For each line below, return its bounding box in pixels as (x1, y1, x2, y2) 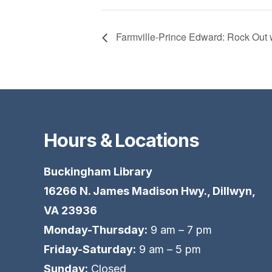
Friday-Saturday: (44, 242, 136, 256)
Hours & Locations (44, 128, 199, 151)
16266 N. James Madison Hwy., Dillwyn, (44, 184, 255, 197)
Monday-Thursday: (44, 223, 148, 236)
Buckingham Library (44, 165, 152, 178)
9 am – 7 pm (148, 223, 212, 236)
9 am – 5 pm (136, 242, 201, 256)
